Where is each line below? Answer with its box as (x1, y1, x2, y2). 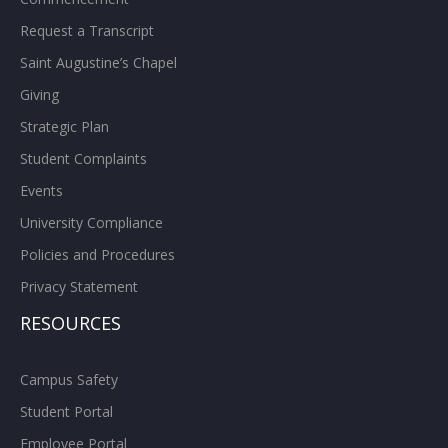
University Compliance (20, 213, 163, 233)
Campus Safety (20, 370, 118, 390)
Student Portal (20, 402, 113, 422)
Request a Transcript (20, 21, 154, 41)
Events (20, 181, 63, 201)
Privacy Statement (20, 277, 138, 297)
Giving (20, 85, 59, 105)
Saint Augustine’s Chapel (20, 53, 177, 73)
